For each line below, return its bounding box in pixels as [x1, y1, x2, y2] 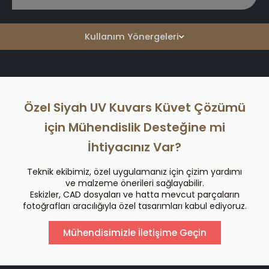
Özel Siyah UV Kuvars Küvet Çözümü [23, 98, 246, 116]
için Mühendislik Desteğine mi [44, 118, 225, 136]
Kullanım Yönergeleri [85, 31, 179, 43]
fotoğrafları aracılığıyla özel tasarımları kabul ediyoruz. [22, 199, 247, 212]
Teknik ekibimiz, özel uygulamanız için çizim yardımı [27, 165, 242, 178]
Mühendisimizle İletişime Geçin [62, 226, 207, 239]
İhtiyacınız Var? [88, 138, 181, 156]
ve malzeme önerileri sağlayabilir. [65, 177, 204, 189]
